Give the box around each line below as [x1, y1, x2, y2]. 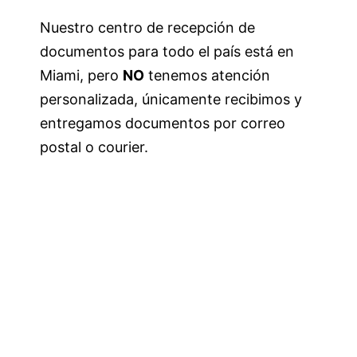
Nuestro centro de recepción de [40, 19, 255, 37]
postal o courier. [40, 139, 148, 156]
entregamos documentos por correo [40, 115, 285, 132]
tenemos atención [144, 67, 270, 84]
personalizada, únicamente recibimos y [40, 91, 302, 108]
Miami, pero [40, 67, 123, 84]
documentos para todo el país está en [40, 43, 294, 61]
